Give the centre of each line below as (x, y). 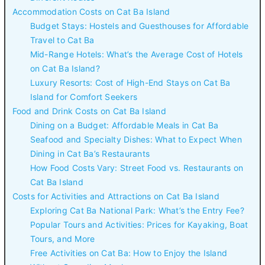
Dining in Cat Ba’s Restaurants (90, 154)
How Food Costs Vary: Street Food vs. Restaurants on (137, 168)
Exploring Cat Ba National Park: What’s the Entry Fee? (137, 211)
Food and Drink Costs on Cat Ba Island (89, 111)
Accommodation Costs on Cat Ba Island (91, 12)
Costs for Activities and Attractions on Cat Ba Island (116, 196)
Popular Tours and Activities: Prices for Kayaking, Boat (139, 225)
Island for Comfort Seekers (83, 97)
